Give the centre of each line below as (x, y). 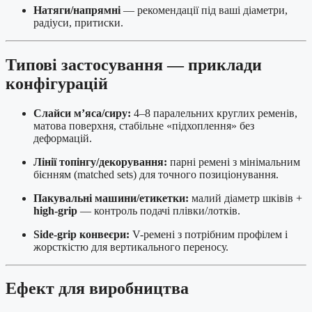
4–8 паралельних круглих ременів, (214, 113)
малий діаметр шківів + (245, 198)
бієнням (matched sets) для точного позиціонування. (156, 174)
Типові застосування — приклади (134, 64)
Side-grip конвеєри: (81, 234)
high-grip (55, 210)
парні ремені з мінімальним (234, 162)
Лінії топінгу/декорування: (100, 162)
